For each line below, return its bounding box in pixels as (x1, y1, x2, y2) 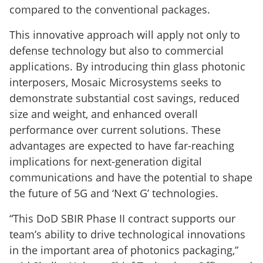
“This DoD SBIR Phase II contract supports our (9, 211, 235, 225)
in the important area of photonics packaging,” (9, 242, 238, 257)
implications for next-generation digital (9, 154, 202, 168)
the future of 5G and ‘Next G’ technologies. (9, 186, 218, 200)
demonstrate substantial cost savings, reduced (9, 90, 240, 105)
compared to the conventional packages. (9, 2, 210, 16)
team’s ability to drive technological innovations (9, 227, 245, 241)
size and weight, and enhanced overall (9, 106, 198, 121)
